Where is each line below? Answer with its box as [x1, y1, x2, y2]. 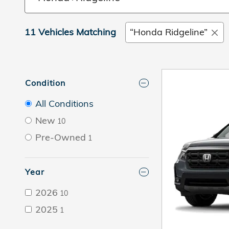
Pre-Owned [35, 131, 86, 144]
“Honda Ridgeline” [130, 26, 208, 38]
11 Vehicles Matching [25, 26, 116, 38]
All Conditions [35, 98, 94, 110]
